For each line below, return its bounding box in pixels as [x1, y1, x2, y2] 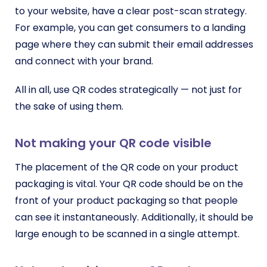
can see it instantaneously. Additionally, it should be [15, 210, 253, 224]
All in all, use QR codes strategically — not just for [15, 83, 242, 97]
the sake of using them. [15, 100, 126, 113]
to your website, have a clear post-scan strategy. [15, 4, 247, 18]
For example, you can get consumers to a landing [15, 21, 246, 35]
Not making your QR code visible [15, 135, 212, 151]
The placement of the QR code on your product [15, 160, 238, 174]
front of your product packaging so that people [15, 194, 238, 207]
